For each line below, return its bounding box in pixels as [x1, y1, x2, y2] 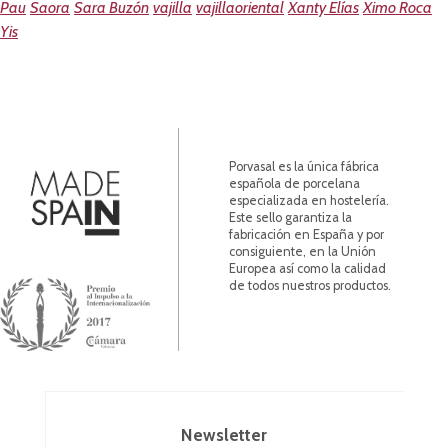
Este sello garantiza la [229, 210, 353, 226]
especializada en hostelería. [229, 193, 390, 209]
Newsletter [181, 424, 268, 446]
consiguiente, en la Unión [229, 244, 377, 260]
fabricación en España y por [229, 227, 385, 243]
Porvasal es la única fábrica [229, 159, 380, 175]
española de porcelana [229, 176, 361, 192]
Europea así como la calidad [229, 261, 387, 277]
